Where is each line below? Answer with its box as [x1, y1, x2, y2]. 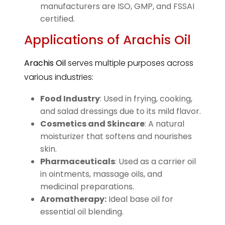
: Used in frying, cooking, [100, 93, 192, 105]
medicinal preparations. [40, 181, 134, 193]
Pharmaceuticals [40, 156, 115, 168]
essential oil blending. [40, 206, 124, 218]
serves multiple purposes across [68, 57, 193, 69]
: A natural [145, 118, 184, 130]
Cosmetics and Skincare [40, 118, 145, 130]
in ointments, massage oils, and [40, 168, 162, 180]
